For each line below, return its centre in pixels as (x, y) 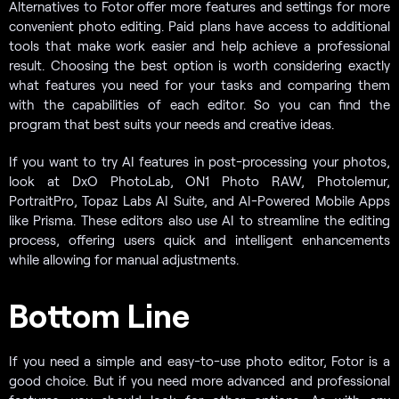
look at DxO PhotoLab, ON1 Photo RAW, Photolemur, (199, 180)
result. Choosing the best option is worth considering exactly (199, 65)
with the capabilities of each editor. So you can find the (199, 104)
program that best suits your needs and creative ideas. (171, 123)
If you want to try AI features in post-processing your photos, (199, 161)
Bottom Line (99, 314)
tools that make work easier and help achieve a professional (199, 45)
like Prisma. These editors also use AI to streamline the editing (199, 220)
